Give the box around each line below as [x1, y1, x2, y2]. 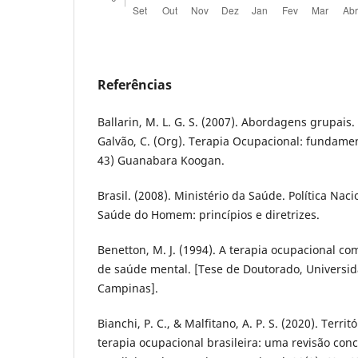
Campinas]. [97, 280, 158, 296]
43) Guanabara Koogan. [97, 153, 225, 169]
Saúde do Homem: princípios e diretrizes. [97, 207, 320, 223]
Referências [97, 76, 172, 94]
